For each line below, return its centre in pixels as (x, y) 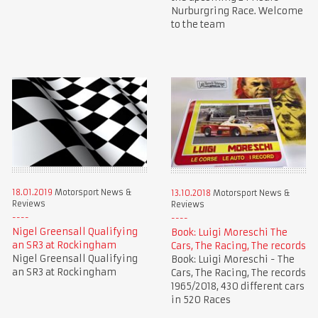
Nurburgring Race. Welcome (237, 11)
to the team (198, 24)
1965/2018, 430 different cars (237, 286)
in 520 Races (201, 300)
